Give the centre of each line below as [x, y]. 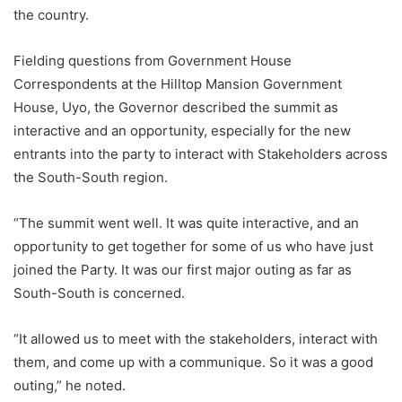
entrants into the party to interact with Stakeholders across [201, 154]
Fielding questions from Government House [153, 61]
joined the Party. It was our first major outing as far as [183, 270]
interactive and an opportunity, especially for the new [182, 131]
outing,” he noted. [70, 386]
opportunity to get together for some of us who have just [193, 247]
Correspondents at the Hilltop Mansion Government [178, 84]
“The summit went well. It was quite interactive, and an [186, 223]
